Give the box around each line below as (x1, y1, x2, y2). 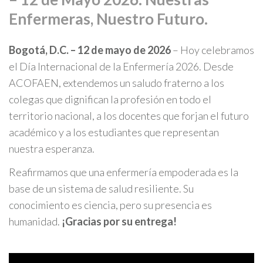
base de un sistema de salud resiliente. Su (9, 181, 194, 195)
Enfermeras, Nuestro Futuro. (9, 9, 208, 28)
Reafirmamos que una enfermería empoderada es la (9, 165, 238, 178)
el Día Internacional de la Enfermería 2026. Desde (9, 59, 234, 73)
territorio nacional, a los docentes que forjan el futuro (9, 109, 249, 122)
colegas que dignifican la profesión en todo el (9, 92, 211, 106)
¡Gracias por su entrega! (62, 214, 177, 228)
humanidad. (9, 214, 62, 228)
